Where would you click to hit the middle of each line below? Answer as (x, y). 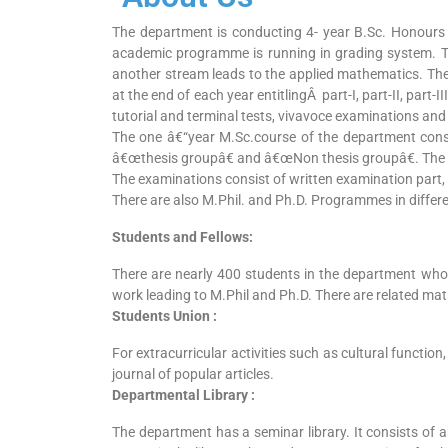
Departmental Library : (183, 395)
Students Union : (164, 316)
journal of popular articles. (193, 374)
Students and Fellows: (182, 237)
